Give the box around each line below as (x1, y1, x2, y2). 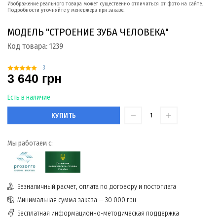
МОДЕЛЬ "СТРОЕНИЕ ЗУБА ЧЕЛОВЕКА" (7, 25, 169, 38)
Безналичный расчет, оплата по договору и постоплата (17, 183, 176, 191)
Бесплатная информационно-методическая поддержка (17, 209, 179, 218)
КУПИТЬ (51, 111, 76, 120)
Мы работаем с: (7, 139, 53, 148)
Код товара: (7, 41, 49, 51)
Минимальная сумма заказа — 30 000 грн (17, 196, 136, 205)
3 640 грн (7, 72, 62, 86)
